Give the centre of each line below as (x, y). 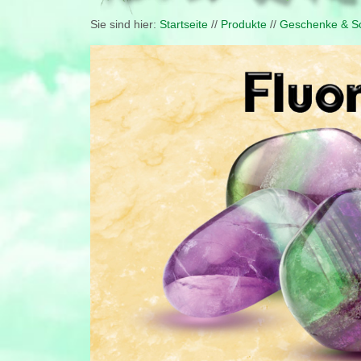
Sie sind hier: (125, 24)
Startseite (184, 24)
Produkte (244, 24)
